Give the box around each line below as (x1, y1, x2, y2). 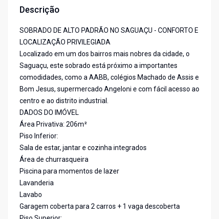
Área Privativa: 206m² (20, 120, 87, 129)
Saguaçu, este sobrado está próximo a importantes (20, 62, 177, 70)
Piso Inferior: (20, 132, 58, 140)
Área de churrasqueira (20, 155, 88, 164)
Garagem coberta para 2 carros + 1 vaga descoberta (20, 202, 180, 211)
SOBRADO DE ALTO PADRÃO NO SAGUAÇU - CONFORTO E (20, 26, 198, 35)
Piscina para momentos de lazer (20, 167, 119, 175)
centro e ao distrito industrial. (20, 97, 109, 105)
